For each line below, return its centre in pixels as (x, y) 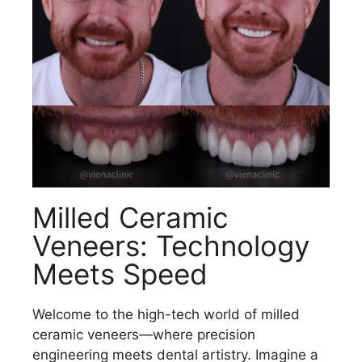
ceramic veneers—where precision (144, 335)
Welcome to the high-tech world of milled (166, 315)
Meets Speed (120, 274)
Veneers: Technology (171, 246)
